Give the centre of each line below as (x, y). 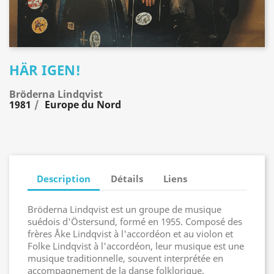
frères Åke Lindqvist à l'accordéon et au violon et (130, 234)
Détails (127, 178)
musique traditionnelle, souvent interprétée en (125, 258)
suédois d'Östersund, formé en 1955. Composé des (135, 221)
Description (64, 178)
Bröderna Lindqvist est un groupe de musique (124, 209)
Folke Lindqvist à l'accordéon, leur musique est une (136, 246)
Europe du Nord (83, 105)
